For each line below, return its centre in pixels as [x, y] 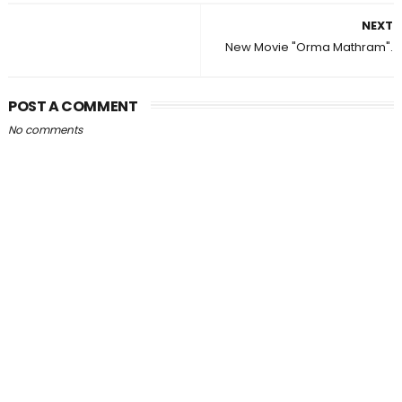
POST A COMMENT [73, 106]
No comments [45, 130]
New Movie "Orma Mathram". [310, 47]
